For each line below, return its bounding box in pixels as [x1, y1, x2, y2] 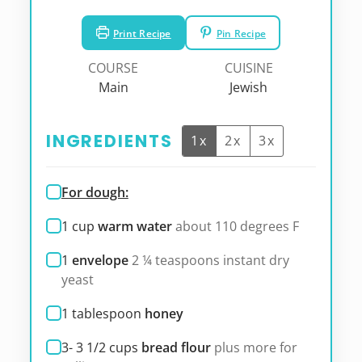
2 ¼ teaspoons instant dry [131, 251, 289, 270]
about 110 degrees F [175, 217, 299, 236]
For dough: [61, 183, 128, 202]
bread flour [141, 339, 211, 357]
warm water [97, 217, 172, 236]
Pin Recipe [216, 26, 267, 40]
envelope [71, 251, 128, 270]
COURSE [88, 59, 139, 78]
